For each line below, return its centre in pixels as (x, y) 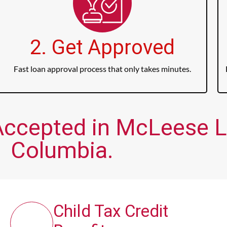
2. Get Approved (102, 48)
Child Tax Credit (111, 211)
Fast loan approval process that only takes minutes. (102, 69)
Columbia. (62, 150)
